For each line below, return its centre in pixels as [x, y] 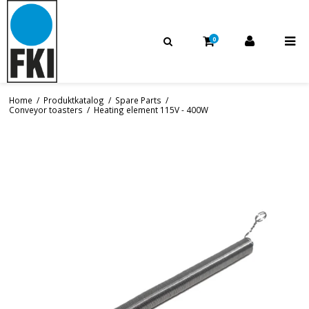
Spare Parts [138, 100]
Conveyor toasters [46, 109]
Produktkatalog [73, 100]
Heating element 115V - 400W [151, 109]
